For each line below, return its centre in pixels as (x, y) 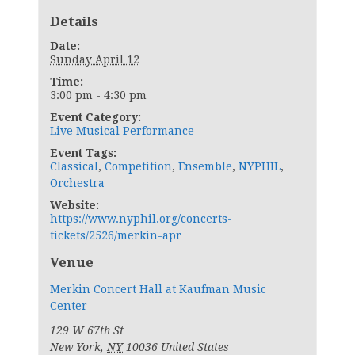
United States (195, 347)
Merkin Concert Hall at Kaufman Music (158, 289)
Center (69, 305)
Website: (74, 205)
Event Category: (95, 117)
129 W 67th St (87, 330)
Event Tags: (83, 153)
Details (74, 21)
